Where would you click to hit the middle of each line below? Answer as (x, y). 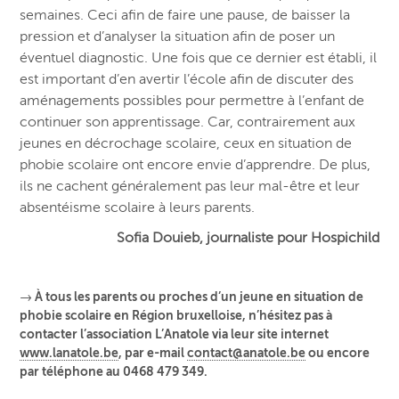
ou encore (338, 353)
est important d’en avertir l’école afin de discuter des (187, 80)
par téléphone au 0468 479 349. (114, 372)
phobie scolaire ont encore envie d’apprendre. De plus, (195, 165)
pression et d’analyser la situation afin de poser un (178, 37)
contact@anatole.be (247, 353)
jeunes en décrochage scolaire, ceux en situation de (186, 144)
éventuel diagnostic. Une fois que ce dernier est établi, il (199, 58)
